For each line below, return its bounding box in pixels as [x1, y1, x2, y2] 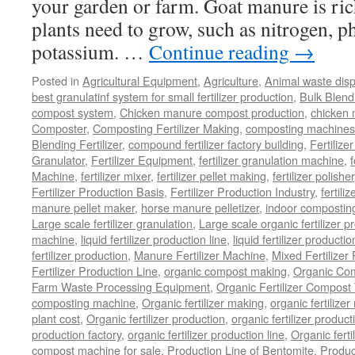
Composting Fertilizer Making [93, 120, 239, 136]
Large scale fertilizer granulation [32, 215, 193, 231]
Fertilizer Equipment [91, 151, 193, 168]
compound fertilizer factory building [128, 136, 303, 152]
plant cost [32, 310, 80, 326]
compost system [32, 104, 113, 120]
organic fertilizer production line [128, 326, 284, 342]
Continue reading [149, 38, 294, 65]
